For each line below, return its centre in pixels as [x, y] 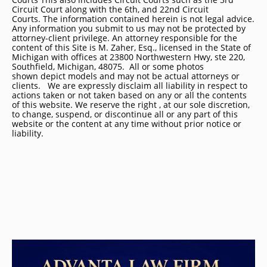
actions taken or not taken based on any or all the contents [129, 95]
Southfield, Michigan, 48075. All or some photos [108, 66]
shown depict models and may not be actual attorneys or [126, 76]
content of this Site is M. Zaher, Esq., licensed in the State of [131, 47]
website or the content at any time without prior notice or [127, 124]
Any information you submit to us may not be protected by [129, 28]
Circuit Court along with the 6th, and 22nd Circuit [110, 9]
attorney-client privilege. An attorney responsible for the [125, 38]
